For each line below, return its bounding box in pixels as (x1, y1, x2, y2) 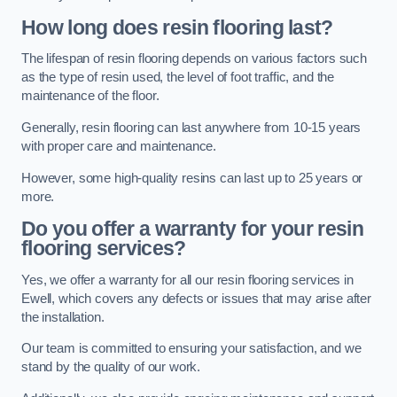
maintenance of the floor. (21, 89, 160, 104)
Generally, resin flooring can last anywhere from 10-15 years (21, 120, 362, 135)
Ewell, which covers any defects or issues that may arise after (21, 291, 371, 306)
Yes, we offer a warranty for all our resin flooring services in (21, 272, 354, 287)
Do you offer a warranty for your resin (21, 217, 364, 241)
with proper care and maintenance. (21, 138, 217, 153)
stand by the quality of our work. (21, 360, 201, 375)
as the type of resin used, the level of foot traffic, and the (21, 70, 335, 85)
